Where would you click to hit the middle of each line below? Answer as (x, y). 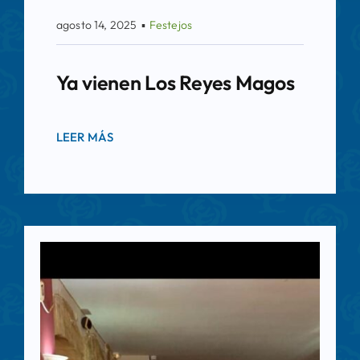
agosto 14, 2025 (96, 25)
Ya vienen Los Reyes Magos (175, 83)
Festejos (171, 25)
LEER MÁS (85, 137)
